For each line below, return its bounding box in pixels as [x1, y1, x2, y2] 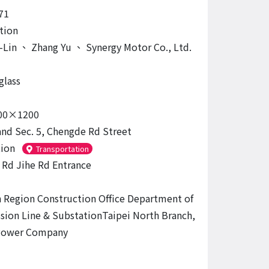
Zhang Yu [28, 40, 74, 54]
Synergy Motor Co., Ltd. [83, 40, 192, 54]
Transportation [36, 143, 89, 154]
